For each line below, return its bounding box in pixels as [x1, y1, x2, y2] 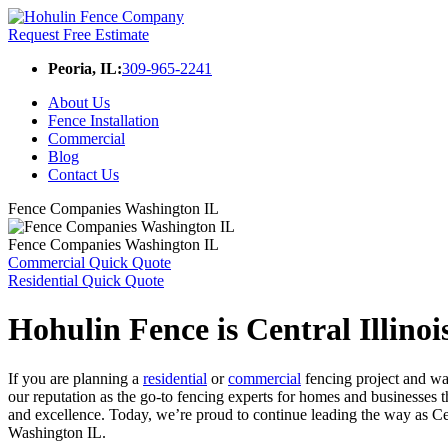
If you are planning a [8, 369, 143, 387]
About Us [48, 94, 110, 111]
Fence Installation [48, 112, 159, 129]
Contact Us [48, 166, 119, 183]
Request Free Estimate [8, 26, 149, 43]
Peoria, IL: [48, 60, 122, 77]
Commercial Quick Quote [8, 254, 171, 271]
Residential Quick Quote [8, 272, 164, 289]
